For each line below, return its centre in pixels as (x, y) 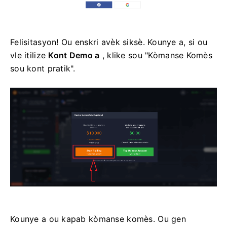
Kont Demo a (74, 55)
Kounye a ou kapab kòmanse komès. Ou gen (98, 219)
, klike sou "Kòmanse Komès (156, 55)
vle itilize (29, 55)
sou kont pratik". (43, 68)
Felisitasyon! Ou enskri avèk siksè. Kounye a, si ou (109, 42)
